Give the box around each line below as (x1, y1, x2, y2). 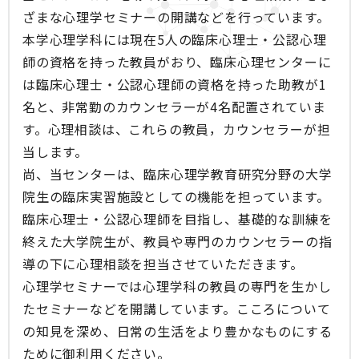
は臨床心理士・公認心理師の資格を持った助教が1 (22, 75, 327, 95)
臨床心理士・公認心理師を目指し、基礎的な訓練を (22, 209, 333, 229)
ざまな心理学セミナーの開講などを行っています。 (22, 7, 330, 27)
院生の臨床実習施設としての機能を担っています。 (22, 187, 330, 207)
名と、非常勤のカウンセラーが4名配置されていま (22, 97, 326, 117)
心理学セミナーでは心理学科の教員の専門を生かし (22, 276, 332, 296)
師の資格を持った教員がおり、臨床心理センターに (22, 52, 332, 72)
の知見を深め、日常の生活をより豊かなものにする (22, 321, 333, 341)
